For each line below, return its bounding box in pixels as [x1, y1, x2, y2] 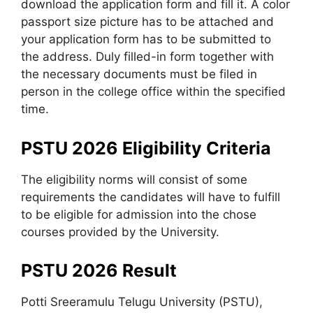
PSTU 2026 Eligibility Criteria [21, 137, 271, 159]
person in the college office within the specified [21, 85, 286, 99]
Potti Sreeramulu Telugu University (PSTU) [21, 295, 259, 309]
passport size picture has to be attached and [21, 15, 274, 29]
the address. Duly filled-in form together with [21, 50, 274, 64]
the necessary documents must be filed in [21, 67, 257, 81]
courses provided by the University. [21, 224, 219, 239]
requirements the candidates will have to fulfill [21, 189, 280, 204]
